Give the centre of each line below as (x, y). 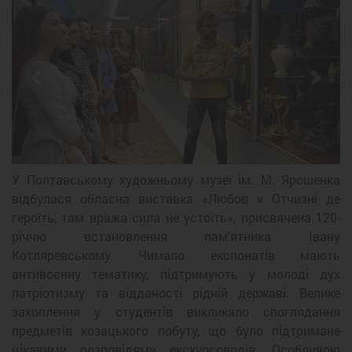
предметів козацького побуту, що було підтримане (176, 330)
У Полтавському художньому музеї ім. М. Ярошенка (176, 180)
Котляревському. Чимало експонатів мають (176, 255)
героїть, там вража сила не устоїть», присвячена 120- (176, 217)
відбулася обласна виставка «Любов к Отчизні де (176, 198)
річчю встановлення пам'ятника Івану (176, 236)
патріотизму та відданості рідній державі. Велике (176, 293)
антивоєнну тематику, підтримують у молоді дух (176, 274)
